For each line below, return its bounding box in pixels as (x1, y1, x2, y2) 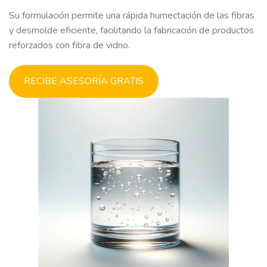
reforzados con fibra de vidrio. (9, 38, 130, 52)
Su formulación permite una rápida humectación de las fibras (9, 8, 254, 22)
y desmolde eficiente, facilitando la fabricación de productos (9, 23, 254, 37)
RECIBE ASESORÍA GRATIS (24, 74, 144, 88)
